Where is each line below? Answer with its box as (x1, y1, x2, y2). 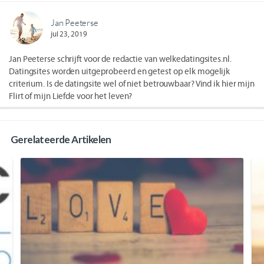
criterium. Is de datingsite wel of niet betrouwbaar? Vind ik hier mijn (9, 78, 255, 89)
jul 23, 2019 (51, 29, 87, 39)
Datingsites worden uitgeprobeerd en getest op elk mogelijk (9, 65, 230, 77)
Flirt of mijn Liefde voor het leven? (9, 90, 133, 101)
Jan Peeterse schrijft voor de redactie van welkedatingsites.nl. (9, 53, 232, 64)
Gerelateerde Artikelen (11, 133, 111, 146)
